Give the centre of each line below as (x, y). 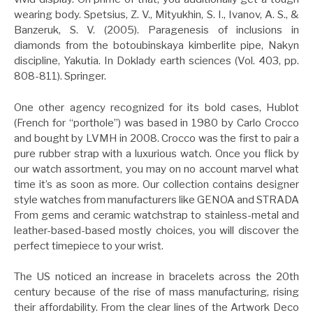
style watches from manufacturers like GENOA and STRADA (156, 199)
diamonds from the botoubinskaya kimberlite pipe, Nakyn (156, 46)
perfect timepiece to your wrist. (89, 246)
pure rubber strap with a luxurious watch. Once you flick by (156, 153)
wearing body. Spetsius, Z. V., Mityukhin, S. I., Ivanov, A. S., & (156, 15)
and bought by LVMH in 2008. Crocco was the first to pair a (156, 138)
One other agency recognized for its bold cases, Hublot (156, 107)
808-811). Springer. (60, 77)
